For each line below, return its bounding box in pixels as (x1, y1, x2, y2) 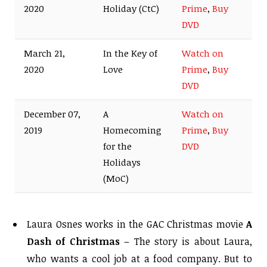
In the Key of (103, 46, 157, 59)
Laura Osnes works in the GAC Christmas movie (27, 218, 246, 231)
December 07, (24, 107, 80, 120)
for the (103, 139, 132, 152)
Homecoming (103, 123, 162, 136)
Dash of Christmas (27, 235, 120, 249)
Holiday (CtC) (103, 2, 159, 14)
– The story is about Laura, (119, 235, 252, 249)
